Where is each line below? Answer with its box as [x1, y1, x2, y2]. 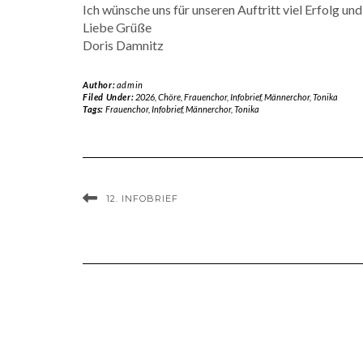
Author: [83, 79, 117, 90]
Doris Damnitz [83, 36, 164, 53]
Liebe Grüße [83, 19, 152, 35]
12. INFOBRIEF [106, 192, 178, 204]
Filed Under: [83, 91, 135, 102]
